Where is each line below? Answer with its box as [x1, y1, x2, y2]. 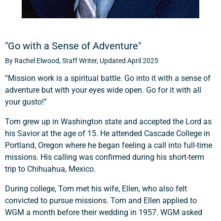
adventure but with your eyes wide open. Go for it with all [5, 85, 201, 95]
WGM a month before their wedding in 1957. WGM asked [5, 208, 202, 217]
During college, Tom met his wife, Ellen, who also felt [5, 184, 187, 193]
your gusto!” [5, 97, 47, 107]
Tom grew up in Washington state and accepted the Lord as [5, 117, 212, 126]
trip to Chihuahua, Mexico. [5, 164, 96, 174]
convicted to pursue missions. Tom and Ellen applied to [5, 196, 197, 205]
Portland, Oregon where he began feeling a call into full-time [5, 141, 212, 150]
